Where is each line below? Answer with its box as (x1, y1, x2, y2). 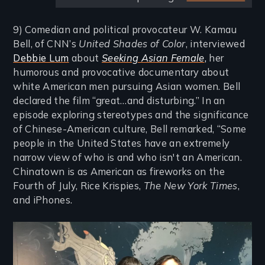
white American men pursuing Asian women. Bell (13, 80, 241, 92)
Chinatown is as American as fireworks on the (13, 165, 225, 177)
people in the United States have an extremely (13, 137, 230, 149)
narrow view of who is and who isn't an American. (13, 151, 243, 163)
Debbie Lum (13, 51, 69, 64)
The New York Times (143, 179, 238, 192)
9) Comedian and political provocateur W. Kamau (13, 23, 237, 35)
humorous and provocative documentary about (13, 66, 230, 78)
